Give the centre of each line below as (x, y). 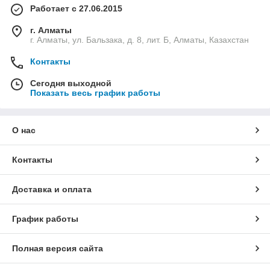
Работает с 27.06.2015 (76, 9)
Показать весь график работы (95, 93)
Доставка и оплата (52, 190)
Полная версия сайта (58, 249)
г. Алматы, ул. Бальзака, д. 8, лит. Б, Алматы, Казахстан (140, 40)
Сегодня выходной (71, 83)
